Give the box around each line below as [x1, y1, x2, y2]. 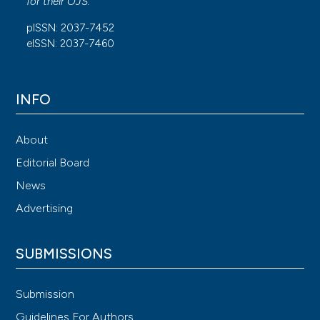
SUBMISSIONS [16, 244, 113, 262]
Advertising [16, 201, 74, 215]
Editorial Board [16, 155, 90, 169]
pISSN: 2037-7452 [26, 21, 115, 35]
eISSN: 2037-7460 [26, 37, 115, 51]
